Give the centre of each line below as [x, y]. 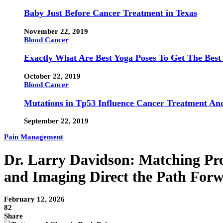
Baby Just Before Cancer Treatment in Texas [111, 13]
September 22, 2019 [56, 121]
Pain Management [34, 137]
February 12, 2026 [34, 199]
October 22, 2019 [52, 76]
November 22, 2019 [56, 31]
